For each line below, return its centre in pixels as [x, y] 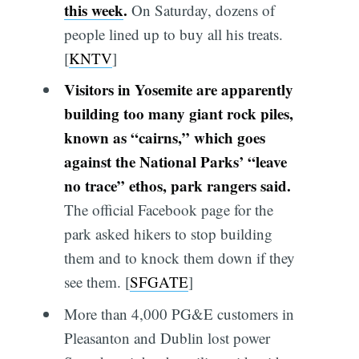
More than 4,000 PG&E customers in [179, 313]
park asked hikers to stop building [168, 234]
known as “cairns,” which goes [164, 138]
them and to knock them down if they [179, 258]
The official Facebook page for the [168, 210]
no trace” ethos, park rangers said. [177, 186]
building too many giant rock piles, [178, 114]
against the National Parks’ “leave [175, 162]
